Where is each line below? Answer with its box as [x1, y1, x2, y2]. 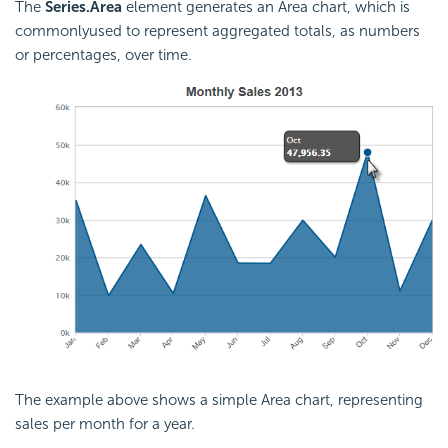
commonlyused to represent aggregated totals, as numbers [15, 21, 420, 40]
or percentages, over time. [15, 45, 192, 64]
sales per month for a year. [15, 415, 195, 434]
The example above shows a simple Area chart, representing [15, 391, 423, 410]
